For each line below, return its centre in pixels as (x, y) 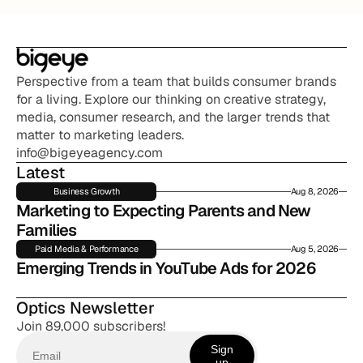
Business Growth (87, 191)
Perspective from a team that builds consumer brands (176, 81)
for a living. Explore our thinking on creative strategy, (171, 99)
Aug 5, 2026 (314, 249)
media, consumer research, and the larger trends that (173, 117)
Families (47, 230)
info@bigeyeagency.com (90, 153)
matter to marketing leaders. (100, 135)
